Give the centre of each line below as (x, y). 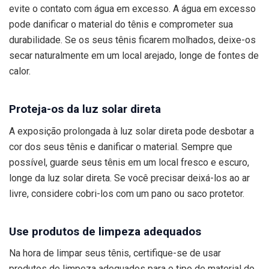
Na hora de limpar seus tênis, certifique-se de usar (115, 253)
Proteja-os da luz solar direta (85, 109)
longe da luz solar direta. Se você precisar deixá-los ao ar (129, 178)
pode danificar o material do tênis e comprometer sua (121, 25)
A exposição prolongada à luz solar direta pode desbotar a (131, 131)
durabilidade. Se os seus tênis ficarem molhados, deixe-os (132, 40)
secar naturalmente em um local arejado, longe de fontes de (134, 56)
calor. (20, 71)
